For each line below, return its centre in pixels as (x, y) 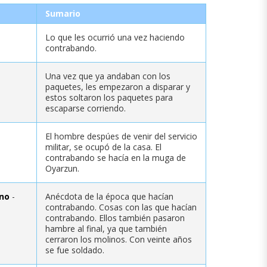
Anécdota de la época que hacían (109, 196)
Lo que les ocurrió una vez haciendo (115, 37)
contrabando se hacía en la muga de (116, 157)
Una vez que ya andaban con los (108, 76)
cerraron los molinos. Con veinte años (119, 239)
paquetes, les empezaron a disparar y (118, 86)
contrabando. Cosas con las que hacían (121, 207)
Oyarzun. (62, 168)
